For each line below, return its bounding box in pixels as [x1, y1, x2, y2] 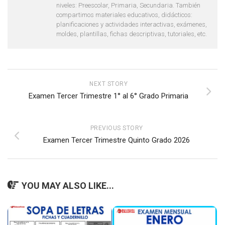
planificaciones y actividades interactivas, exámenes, [56, 20, 207, 28]
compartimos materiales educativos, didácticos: [56, 11, 192, 19]
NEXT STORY [89, 80, 128, 87]
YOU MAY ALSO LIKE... [22, 180, 114, 191]
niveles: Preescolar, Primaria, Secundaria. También [56, 1, 200, 9]
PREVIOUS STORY [90, 124, 143, 132]
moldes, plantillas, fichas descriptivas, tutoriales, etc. [56, 30, 207, 38]
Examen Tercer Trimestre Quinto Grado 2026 [43, 135, 190, 145]
